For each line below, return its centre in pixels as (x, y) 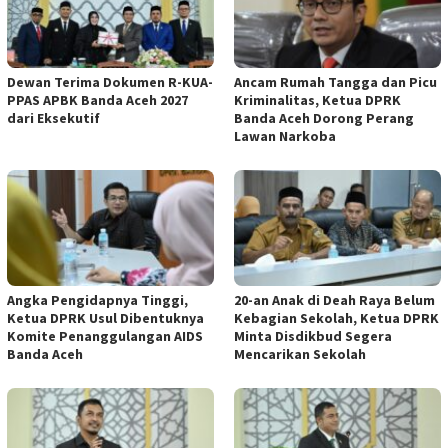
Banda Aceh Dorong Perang (324, 117)
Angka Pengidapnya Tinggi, (97, 299)
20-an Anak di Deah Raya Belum (334, 299)
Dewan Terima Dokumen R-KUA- (110, 81)
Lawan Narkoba (285, 135)
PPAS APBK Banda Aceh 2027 (97, 99)
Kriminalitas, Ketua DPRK (317, 99)
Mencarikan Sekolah (300, 353)
